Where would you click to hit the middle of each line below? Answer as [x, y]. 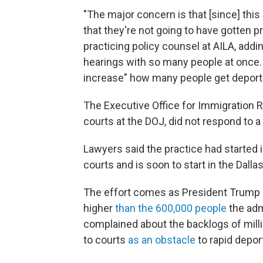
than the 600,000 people [171, 208]
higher [99, 208]
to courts [106, 240]
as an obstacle [162, 240]
